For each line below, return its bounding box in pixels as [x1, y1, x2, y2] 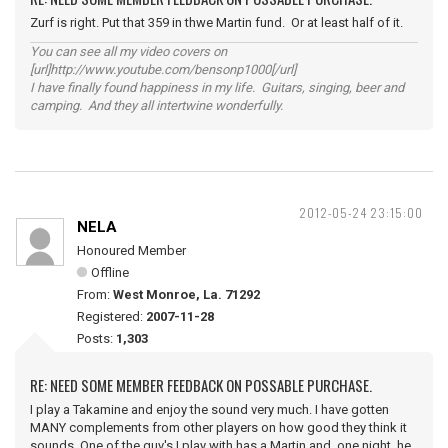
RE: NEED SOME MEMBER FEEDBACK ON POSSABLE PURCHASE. [30, 374, 372, 396]
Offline [91, 265, 129, 280]
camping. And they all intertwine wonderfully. [30, 98, 283, 113]
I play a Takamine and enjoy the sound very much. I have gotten [30, 402, 389, 417]
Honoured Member [77, 243, 186, 258]
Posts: [77, 331, 116, 346]
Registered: [77, 309, 146, 324]
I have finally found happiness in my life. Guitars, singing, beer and [30, 80, 404, 95]
